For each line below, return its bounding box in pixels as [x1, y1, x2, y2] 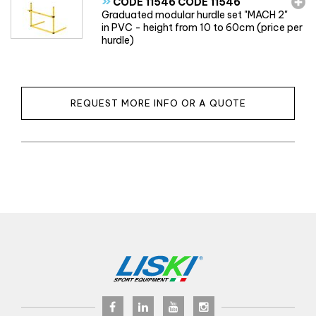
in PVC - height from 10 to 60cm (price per [102, 20, 303, 34]
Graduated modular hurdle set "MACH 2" [102, 8, 288, 21]
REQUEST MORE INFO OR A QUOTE [70, 97, 246, 109]
